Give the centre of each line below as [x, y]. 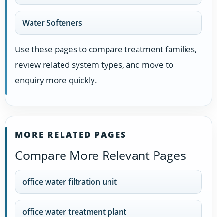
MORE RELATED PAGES [71, 135]
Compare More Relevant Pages [101, 155]
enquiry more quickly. [56, 80]
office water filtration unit [70, 182]
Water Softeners [52, 23]
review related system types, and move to [94, 64]
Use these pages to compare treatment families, [106, 49]
